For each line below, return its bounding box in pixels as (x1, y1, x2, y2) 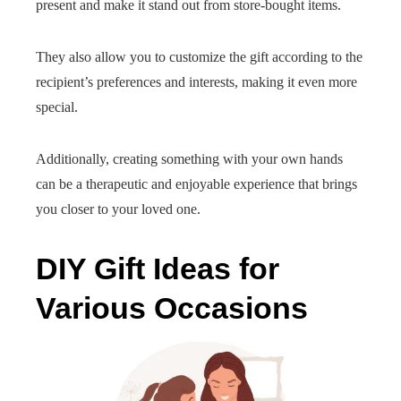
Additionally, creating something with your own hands (36, 151, 343, 166)
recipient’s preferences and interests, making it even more (36, 74, 357, 90)
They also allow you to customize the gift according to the (36, 49, 363, 64)
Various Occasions (36, 291, 308, 325)
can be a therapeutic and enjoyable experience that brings (36, 176, 357, 192)
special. (36, 99, 78, 115)
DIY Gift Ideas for (36, 252, 279, 286)
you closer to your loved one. (36, 201, 200, 217)
